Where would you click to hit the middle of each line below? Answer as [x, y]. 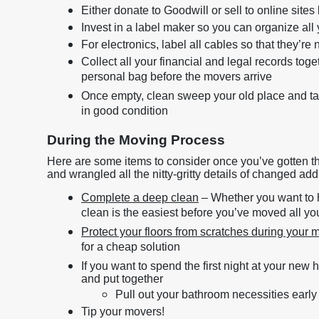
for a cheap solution [131, 249]
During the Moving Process [136, 140]
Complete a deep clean [140, 198]
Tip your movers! [123, 312]
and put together [122, 279]
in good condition [125, 113]
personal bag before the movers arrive [177, 78]
